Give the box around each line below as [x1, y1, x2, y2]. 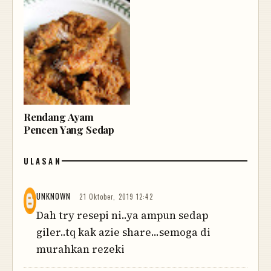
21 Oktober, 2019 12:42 [79, 191, 153, 201]
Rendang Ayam [24, 109, 94, 123]
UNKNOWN [36, 189, 71, 202]
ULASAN [24, 154, 62, 167]
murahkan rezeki [36, 241, 125, 256]
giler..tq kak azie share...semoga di [36, 224, 211, 240]
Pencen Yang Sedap [24, 122, 115, 136]
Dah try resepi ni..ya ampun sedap [36, 207, 209, 223]
